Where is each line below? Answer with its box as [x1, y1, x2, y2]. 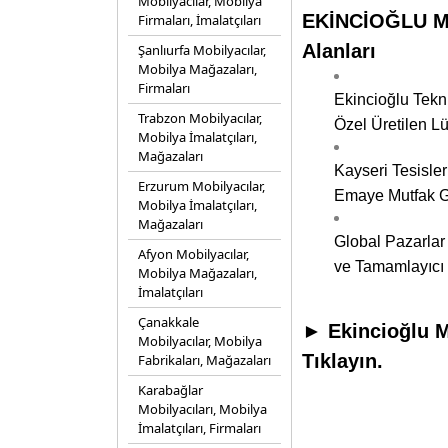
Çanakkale [138, 313, 199, 331]
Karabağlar [138, 381, 203, 399]
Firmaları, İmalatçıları [138, 11, 261, 29]
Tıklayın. [302, 350, 383, 372]
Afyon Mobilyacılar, [138, 245, 249, 263]
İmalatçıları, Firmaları [138, 419, 261, 437]
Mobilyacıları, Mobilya [138, 400, 267, 418]
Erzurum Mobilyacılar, [138, 177, 265, 195]
